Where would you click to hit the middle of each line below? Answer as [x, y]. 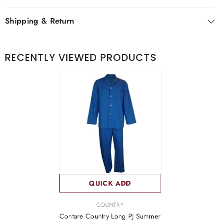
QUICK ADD [110, 183]
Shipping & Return [40, 21]
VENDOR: [71, 204]
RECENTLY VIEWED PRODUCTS [81, 57]
